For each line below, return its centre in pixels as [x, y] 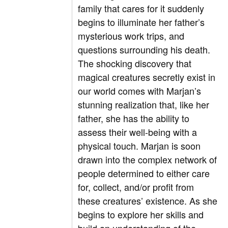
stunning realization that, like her [144, 105]
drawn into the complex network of [148, 160]
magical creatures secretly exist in [147, 77]
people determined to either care [144, 173]
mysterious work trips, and [131, 36]
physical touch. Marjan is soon [139, 146]
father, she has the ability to [134, 118]
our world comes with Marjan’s [140, 91]
